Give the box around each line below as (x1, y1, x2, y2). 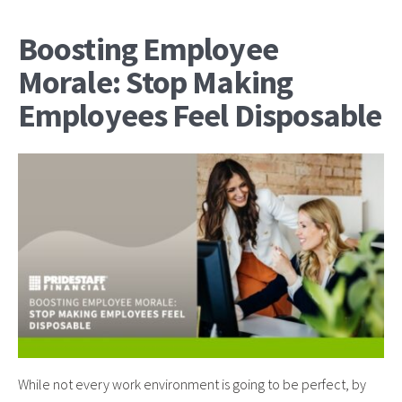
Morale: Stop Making (18, 62, 293, 102)
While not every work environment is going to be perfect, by (18, 374, 366, 393)
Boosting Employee (18, 29, 278, 69)
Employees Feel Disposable (18, 95, 382, 135)
